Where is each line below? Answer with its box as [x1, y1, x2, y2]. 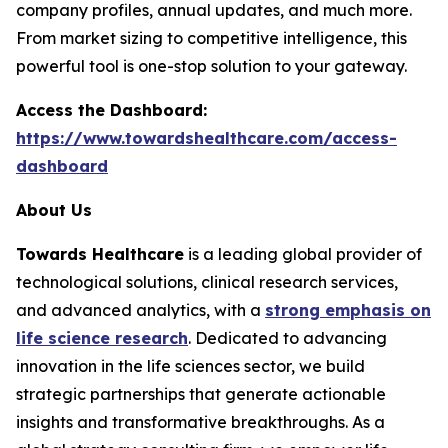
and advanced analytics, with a [16, 300, 265, 321]
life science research [16, 328, 188, 349]
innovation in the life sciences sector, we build [16, 356, 365, 377]
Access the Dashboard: [16, 100, 207, 121]
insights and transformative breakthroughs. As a [16, 412, 385, 433]
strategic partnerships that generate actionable [16, 384, 386, 405]
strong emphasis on [265, 300, 431, 321]
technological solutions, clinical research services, [16, 272, 398, 293]
